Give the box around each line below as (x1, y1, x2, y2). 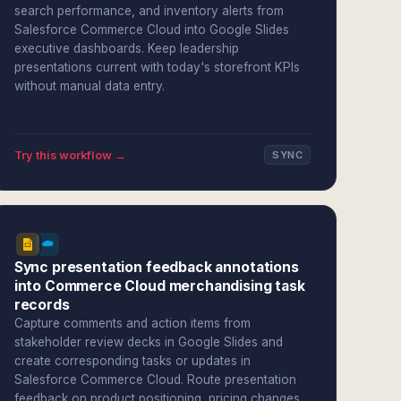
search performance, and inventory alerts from (13, 4, 284, 18)
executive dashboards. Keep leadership (13, 41, 239, 55)
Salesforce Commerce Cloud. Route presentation (13, 372, 296, 387)
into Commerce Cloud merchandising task (13, 277, 305, 294)
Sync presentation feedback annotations (13, 259, 299, 276)
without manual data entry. (13, 79, 165, 93)
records (13, 296, 70, 313)
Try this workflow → (13, 148, 126, 162)
